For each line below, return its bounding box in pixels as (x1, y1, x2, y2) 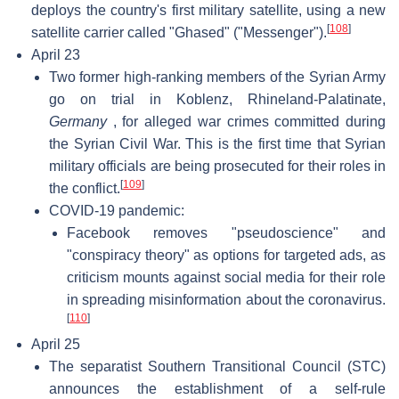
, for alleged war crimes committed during (107, 113, 386, 129)
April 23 (31, 46, 80, 62)
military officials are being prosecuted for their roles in (49, 158, 386, 174)
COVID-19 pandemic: (49, 202, 184, 218)
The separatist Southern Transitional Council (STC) (49, 358, 386, 374)
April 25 (31, 336, 80, 352)
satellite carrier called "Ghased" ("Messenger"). (31, 24, 327, 40)
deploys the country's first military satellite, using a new (31, 2, 386, 18)
